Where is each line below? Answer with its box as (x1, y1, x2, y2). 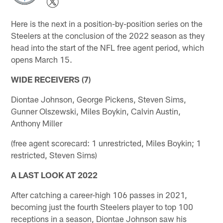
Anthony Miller (11, 117, 63, 128)
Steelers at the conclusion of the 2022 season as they (11, 30, 205, 40)
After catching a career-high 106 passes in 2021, (11, 189, 188, 200)
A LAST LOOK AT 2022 (11, 169, 98, 180)
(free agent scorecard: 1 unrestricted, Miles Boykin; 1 (11, 137, 202, 148)
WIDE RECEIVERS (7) (11, 74, 91, 84)
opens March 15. (11, 54, 73, 64)
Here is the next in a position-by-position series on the (11, 18, 203, 28)
